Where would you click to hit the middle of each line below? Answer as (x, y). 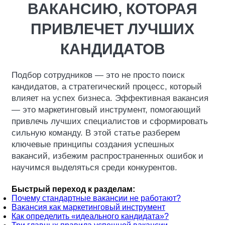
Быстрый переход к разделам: (73, 189)
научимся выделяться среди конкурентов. (94, 167)
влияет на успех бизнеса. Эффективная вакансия (110, 98)
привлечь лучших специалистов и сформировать (110, 121)
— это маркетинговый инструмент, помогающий (106, 110)
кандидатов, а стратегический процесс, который (107, 87)
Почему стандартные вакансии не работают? (96, 198)
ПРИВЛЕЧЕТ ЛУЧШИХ (113, 29)
